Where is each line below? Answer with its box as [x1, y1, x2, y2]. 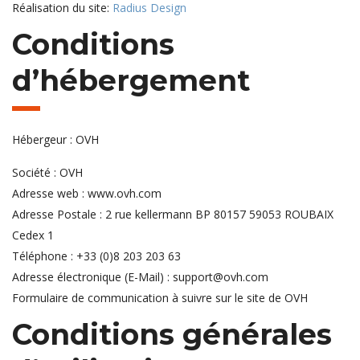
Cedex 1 [12, 227, 54, 243]
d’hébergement [12, 63, 250, 99]
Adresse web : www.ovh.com [12, 186, 162, 202]
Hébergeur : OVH [12, 132, 99, 148]
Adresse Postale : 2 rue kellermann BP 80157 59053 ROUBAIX [12, 207, 333, 223]
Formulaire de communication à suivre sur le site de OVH [12, 290, 308, 306]
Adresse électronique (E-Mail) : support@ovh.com [12, 269, 268, 285]
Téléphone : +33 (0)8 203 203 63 [12, 248, 181, 264]
